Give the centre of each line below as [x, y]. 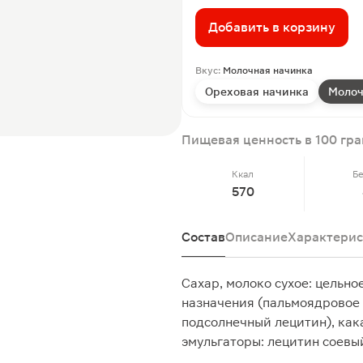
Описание [256, 237]
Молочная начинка [268, 70]
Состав [203, 237]
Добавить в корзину [272, 27]
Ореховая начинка [257, 92]
